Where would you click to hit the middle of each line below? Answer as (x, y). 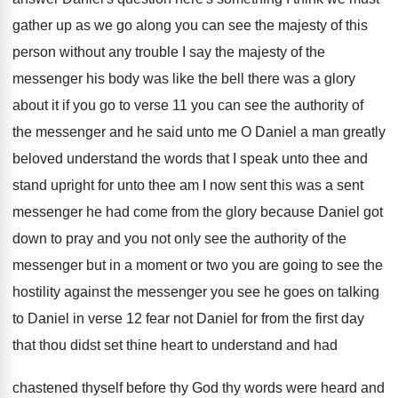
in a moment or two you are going (214, 265)
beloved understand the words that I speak (145, 159)
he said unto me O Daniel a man (238, 132)
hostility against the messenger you (123, 292)
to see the (352, 265)
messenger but (59, 265)
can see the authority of (291, 105)
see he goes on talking (308, 292)
